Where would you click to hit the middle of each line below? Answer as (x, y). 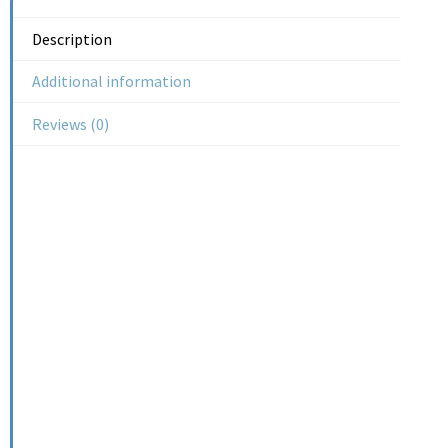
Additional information (112, 81)
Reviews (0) (71, 123)
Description (72, 38)
